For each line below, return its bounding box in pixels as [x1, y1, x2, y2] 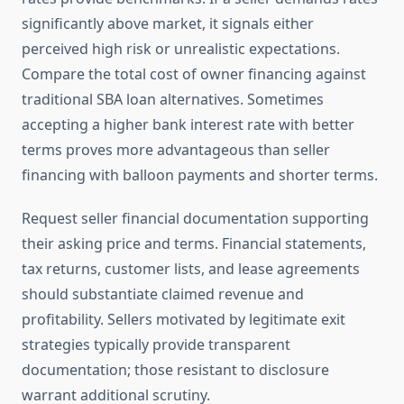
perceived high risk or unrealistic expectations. [22, 39, 340, 60]
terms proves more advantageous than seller [22, 140, 330, 161]
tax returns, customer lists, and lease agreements [22, 259, 360, 280]
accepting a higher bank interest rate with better [22, 115, 354, 135]
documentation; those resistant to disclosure [22, 360, 329, 381]
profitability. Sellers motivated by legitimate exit [22, 309, 345, 330]
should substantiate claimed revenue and [22, 284, 304, 305]
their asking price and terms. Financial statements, [22, 234, 366, 254]
